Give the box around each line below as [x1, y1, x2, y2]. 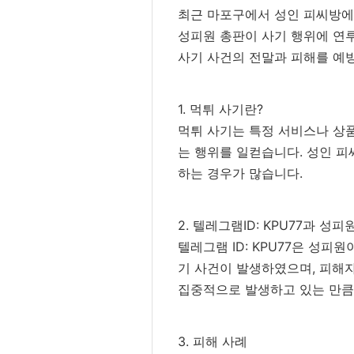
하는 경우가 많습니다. [178, 165, 303, 181]
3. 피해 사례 [178, 333, 247, 349]
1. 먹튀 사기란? [178, 101, 263, 117]
